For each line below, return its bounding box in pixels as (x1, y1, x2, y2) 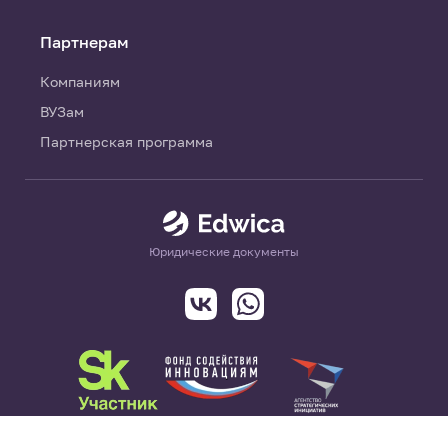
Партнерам (40, 32, 129, 52)
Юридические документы (149, 244, 299, 259)
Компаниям (40, 73, 120, 90)
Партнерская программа (40, 133, 213, 150)
